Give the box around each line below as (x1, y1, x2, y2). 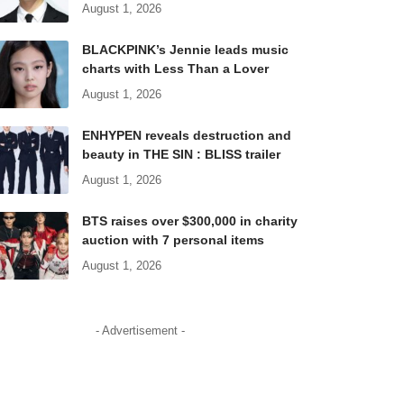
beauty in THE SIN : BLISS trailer (81, 147, 280, 162)
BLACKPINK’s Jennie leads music (81, 42, 289, 58)
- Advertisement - (96, 324, 186, 338)
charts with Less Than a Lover (81, 61, 269, 77)
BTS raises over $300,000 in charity (81, 214, 298, 229)
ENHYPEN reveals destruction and (81, 128, 291, 143)
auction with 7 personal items (81, 233, 264, 248)
